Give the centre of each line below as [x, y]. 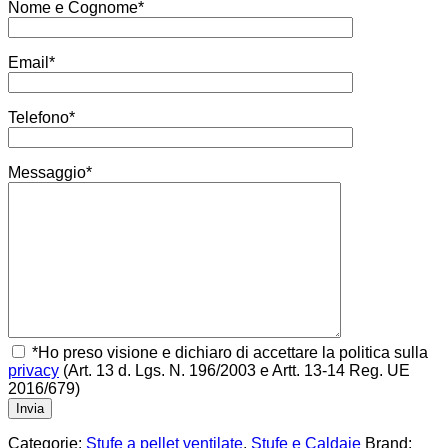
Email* [31, 63]
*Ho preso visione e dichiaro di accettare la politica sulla [228, 353]
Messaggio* [50, 173]
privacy [33, 371]
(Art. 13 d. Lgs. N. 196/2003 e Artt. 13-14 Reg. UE [234, 371]
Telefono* [41, 118]
